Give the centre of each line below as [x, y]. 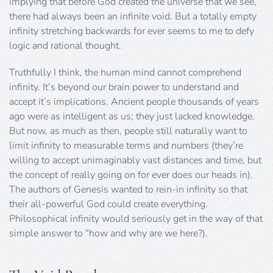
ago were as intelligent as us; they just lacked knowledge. [132, 117]
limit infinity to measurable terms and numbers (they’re [126, 146]
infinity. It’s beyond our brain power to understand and [124, 87]
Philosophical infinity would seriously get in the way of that [136, 219]
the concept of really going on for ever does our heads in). [131, 175]
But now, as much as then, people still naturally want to [128, 131]
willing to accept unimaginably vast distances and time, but [135, 161]
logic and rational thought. [65, 46]
